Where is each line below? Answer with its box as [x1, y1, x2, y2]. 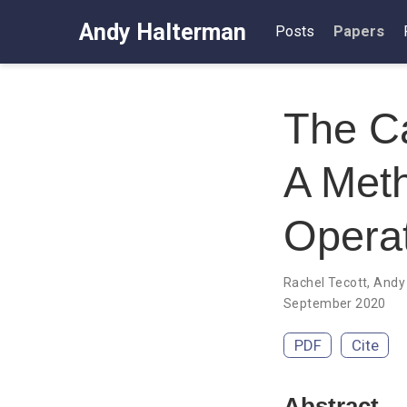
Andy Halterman [79, 18, 246, 45]
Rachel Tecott [283, 274, 368, 290]
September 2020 [283, 295, 386, 311]
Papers [333, 23, 384, 40]
